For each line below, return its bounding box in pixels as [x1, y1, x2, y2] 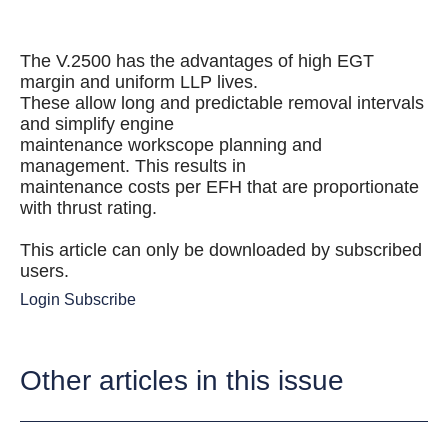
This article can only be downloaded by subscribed [20, 240, 422, 260]
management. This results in [20, 156, 246, 176]
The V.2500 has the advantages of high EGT [20, 51, 374, 71]
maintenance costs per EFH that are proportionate [20, 177, 419, 197]
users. [20, 261, 69, 281]
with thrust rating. [20, 198, 157, 218]
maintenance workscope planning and [20, 135, 322, 155]
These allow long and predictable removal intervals [20, 93, 424, 113]
